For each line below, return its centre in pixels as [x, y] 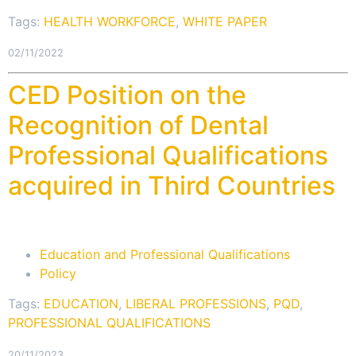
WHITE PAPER [225, 21]
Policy [58, 273]
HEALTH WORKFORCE [110, 21]
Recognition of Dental [138, 126]
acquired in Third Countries [172, 186]
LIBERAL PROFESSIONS [196, 304]
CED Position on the [127, 95]
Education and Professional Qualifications [165, 254]
